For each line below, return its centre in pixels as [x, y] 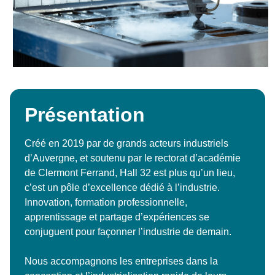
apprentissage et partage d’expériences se [117, 217]
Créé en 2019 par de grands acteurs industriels [126, 143]
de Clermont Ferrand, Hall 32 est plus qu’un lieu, [130, 172]
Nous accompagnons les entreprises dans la [121, 261]
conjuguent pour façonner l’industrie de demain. [128, 231]
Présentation [85, 114]
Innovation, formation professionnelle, [106, 202]
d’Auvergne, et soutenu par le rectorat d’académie [133, 158]
